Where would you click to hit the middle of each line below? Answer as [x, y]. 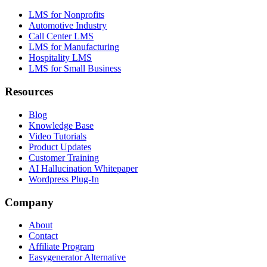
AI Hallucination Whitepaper [83, 168]
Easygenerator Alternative [77, 257]
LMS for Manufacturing [74, 47]
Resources [29, 92]
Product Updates [60, 147]
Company [29, 202]
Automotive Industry [68, 26]
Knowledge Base [61, 125]
